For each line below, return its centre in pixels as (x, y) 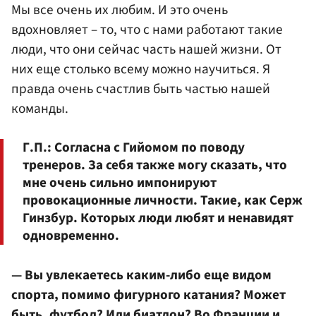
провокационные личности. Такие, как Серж (163, 200)
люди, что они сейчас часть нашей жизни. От (146, 49)
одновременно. (71, 235)
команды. (40, 109)
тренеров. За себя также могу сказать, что (155, 165)
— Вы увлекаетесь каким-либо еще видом (141, 275)
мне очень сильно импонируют (120, 182)
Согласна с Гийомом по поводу (148, 147)
